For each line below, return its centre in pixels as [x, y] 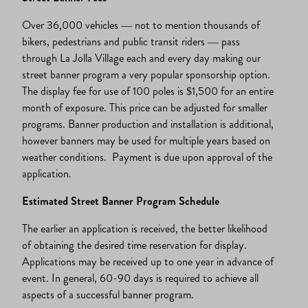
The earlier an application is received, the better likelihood [145, 228]
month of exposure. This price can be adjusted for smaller [145, 107]
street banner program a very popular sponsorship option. [147, 74]
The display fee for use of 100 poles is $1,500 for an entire [148, 91]
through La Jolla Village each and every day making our [141, 58]
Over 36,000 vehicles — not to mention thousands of [141, 25]
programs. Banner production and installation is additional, [148, 124]
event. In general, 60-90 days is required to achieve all [140, 278]
